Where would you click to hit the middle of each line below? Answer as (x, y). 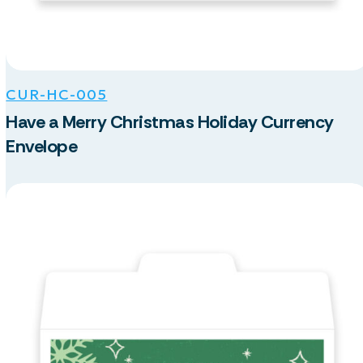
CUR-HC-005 (57, 94)
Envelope (42, 146)
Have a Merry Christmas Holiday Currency (170, 122)
